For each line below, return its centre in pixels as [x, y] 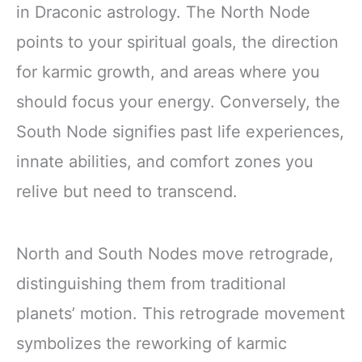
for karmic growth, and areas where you [168, 72]
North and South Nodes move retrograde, [175, 254]
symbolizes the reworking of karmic [152, 344]
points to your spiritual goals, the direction [177, 42]
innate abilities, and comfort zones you [165, 161]
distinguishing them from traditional [151, 284]
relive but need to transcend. [127, 191]
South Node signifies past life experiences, [180, 131]
